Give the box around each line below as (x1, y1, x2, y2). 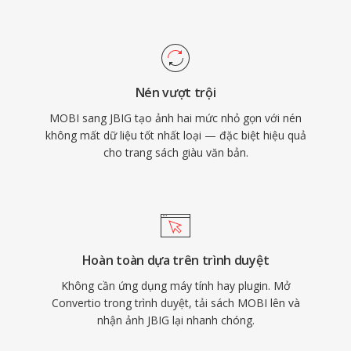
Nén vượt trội (135, 84, 216, 101)
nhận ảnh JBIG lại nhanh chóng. (96, 313, 255, 327)
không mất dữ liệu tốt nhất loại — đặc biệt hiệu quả (45, 128, 306, 143)
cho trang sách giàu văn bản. (103, 145, 248, 160)
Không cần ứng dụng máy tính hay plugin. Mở (60, 278, 291, 293)
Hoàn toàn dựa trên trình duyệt (81, 251, 270, 269)
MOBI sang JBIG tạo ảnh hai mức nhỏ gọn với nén (49, 110, 302, 125)
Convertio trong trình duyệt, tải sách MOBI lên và (51, 295, 300, 310)
